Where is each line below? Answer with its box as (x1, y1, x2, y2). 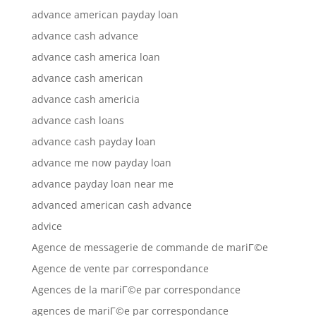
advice (31, 219, 62, 233)
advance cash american (31, 71, 143, 85)
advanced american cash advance (31, 198, 192, 212)
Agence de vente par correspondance (31, 262, 209, 275)
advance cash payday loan (31, 135, 156, 148)
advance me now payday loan (31, 156, 171, 169)
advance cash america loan (31, 50, 160, 63)
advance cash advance (31, 29, 138, 42)
